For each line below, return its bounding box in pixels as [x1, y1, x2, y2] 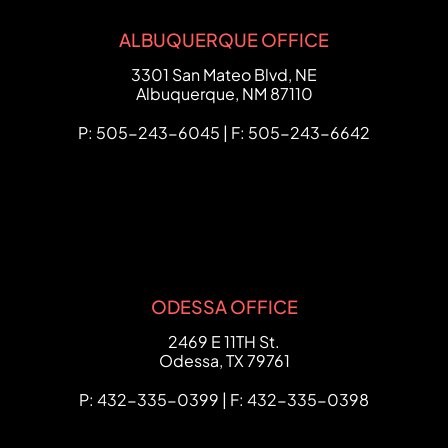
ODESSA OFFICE [150, 295, 298, 318]
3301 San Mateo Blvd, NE [131, 64, 317, 85]
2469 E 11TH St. [168, 331, 280, 352]
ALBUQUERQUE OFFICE [119, 28, 329, 51]
